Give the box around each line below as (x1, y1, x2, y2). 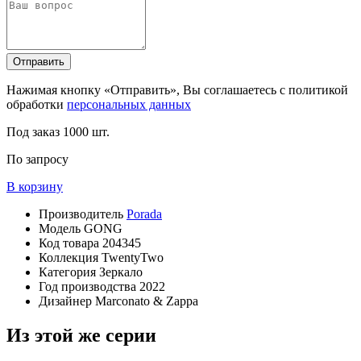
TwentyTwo (102, 251, 164, 264)
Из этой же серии (6, 324, 156, 346)
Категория (39, 265, 99, 279)
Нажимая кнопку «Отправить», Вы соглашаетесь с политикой (6, 83, 348, 97)
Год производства (39, 280, 139, 293)
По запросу (6, 152, 68, 166)
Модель (39, 222, 84, 235)
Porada (127, 207, 162, 221)
